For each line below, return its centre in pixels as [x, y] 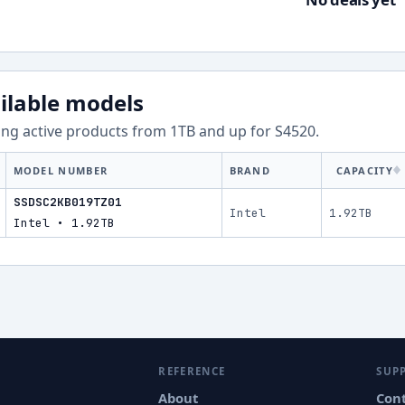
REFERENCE [192, 371]
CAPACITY [365, 170]
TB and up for [226, 131]
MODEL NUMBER [61, 170]
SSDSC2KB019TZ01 [67, 202]
